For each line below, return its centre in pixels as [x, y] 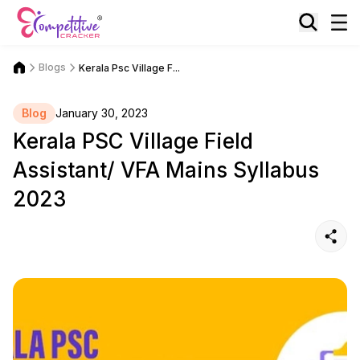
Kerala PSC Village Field [133, 141]
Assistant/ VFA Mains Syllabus [166, 170]
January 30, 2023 [102, 113]
